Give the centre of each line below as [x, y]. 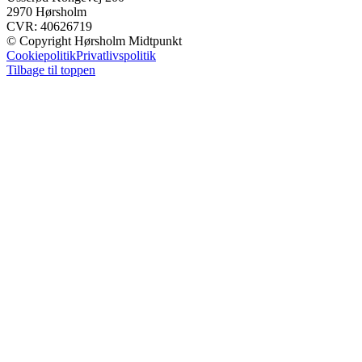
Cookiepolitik [41, 55]
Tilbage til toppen [51, 69]
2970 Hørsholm [46, 11]
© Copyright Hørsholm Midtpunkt [94, 40]
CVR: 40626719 [49, 26]
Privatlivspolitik [116, 55]
